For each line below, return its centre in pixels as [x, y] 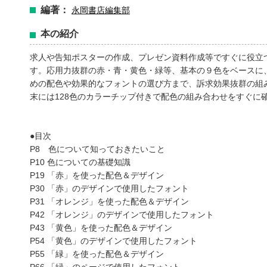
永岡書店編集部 [101, 10]
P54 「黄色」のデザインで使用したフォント [114, 241]
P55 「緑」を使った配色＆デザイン [97, 254]
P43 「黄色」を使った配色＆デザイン [101, 228]
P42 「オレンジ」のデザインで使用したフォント [122, 215]
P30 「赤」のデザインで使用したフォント [109, 188]
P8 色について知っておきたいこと [97, 149]
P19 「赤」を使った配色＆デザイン [97, 175]
